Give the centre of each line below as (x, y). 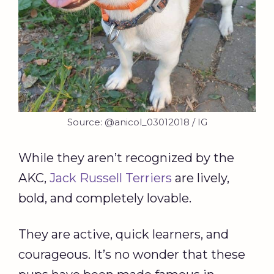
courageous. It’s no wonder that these (132, 255)
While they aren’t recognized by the (126, 158)
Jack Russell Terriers (111, 178)
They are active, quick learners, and (124, 235)
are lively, (201, 178)
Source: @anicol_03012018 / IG (137, 122)
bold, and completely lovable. (105, 198)
